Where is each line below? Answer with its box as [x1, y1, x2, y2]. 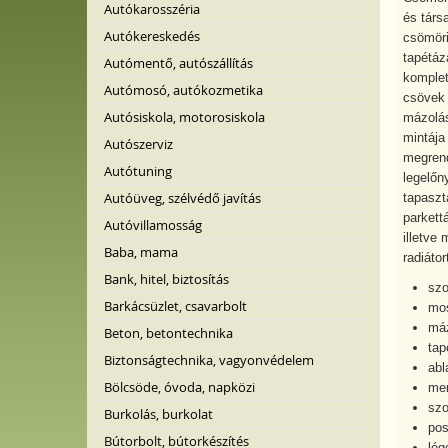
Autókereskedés [104, 27, 200, 45]
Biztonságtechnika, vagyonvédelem [104, 351, 314, 369]
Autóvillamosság [104, 216, 202, 234]
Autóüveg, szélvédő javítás [104, 189, 261, 207]
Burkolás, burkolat [104, 405, 213, 423]
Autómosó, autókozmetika [104, 81, 263, 99]
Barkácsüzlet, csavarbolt [104, 297, 247, 315]
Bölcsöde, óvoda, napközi [104, 378, 255, 396]
